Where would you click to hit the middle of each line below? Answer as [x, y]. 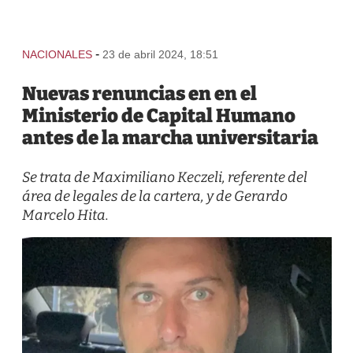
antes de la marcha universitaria [170, 138]
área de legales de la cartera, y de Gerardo [154, 196]
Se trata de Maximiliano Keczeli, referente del [164, 177]
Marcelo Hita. [65, 215]
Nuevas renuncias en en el [139, 94]
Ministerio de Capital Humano [158, 116]
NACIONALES [57, 54]
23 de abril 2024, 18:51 [160, 54]
